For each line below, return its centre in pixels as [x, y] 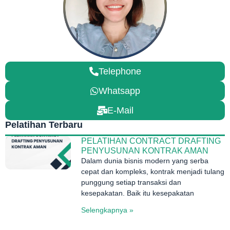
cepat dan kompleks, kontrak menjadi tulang [153, 172]
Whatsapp [119, 91]
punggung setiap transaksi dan [131, 183]
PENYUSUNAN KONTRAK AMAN [145, 151]
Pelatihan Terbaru [44, 125]
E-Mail [120, 111]
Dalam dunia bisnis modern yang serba [145, 161]
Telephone [120, 72]
